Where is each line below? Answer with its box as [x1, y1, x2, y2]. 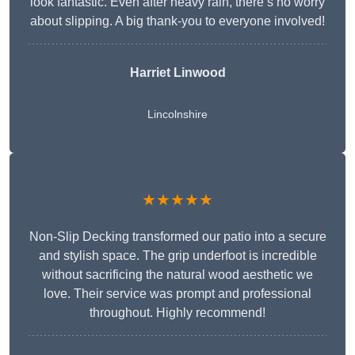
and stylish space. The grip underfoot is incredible [38, 249, 317, 263]
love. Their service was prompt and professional [44, 287, 311, 301]
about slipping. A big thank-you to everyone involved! [30, 14, 325, 29]
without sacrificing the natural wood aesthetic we [42, 268, 313, 282]
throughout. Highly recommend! [90, 306, 265, 320]
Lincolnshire [147, 108, 208, 121]
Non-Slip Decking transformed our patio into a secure [29, 230, 326, 244]
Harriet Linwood [129, 66, 226, 80]
